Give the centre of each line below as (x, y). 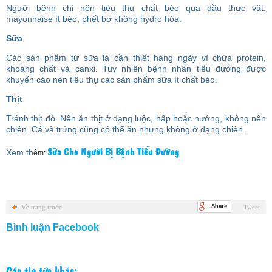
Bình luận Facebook (53, 227)
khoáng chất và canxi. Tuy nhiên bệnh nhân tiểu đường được (136, 69)
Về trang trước (42, 207)
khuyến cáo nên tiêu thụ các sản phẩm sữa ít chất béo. (112, 80)
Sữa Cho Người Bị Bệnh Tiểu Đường (113, 151)
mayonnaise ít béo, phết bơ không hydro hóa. (95, 19)
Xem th (20, 152)
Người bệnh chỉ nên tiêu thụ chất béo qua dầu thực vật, (136, 8)
